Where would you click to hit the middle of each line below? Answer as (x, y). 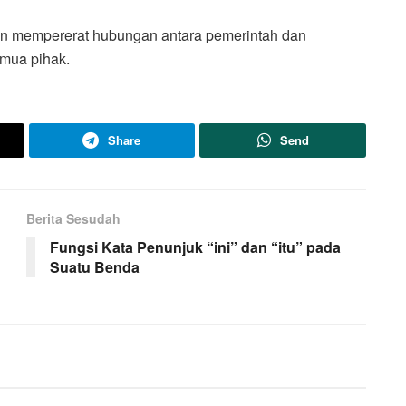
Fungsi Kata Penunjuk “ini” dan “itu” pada (195, 246)
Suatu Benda (95, 266)
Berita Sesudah (73, 218)
